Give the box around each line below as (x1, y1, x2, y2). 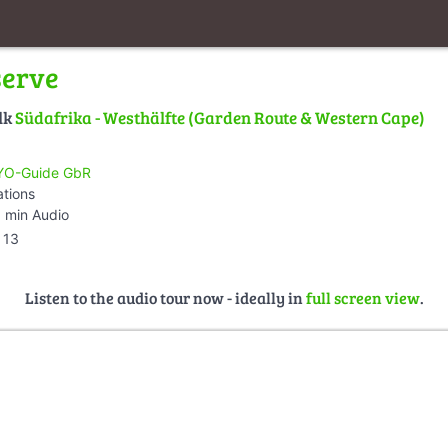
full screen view (305, 286, 420, 308)
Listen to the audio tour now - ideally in (24, 286, 306, 308)
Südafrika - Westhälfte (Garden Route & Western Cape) (15, 106, 425, 130)
